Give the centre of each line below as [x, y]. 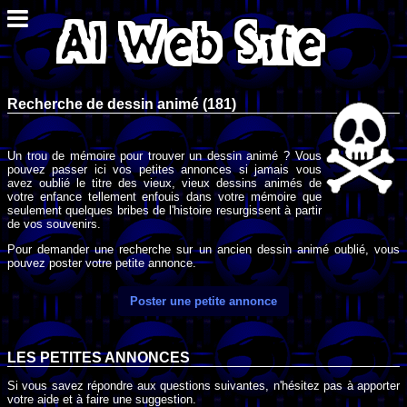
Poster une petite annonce [203, 302]
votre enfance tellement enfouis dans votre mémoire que [164, 196]
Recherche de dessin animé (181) [122, 104]
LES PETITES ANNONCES [99, 357]
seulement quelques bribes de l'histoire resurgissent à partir [164, 210]
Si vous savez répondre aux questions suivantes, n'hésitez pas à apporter [203, 386]
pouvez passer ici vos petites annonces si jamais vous [164, 169]
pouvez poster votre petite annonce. [102, 263]
